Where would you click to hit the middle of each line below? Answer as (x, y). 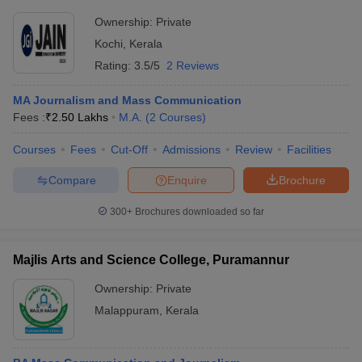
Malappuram (127, 310)
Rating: (114, 65)
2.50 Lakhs (80, 117)
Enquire (187, 180)
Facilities (309, 149)
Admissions (192, 149)
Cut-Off (129, 149)
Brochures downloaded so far (198, 212)
